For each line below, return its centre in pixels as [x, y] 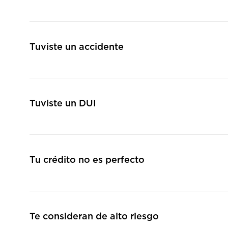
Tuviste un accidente [77, 47]
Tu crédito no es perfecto [87, 160]
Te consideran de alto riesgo [94, 217]
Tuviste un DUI [63, 104]
